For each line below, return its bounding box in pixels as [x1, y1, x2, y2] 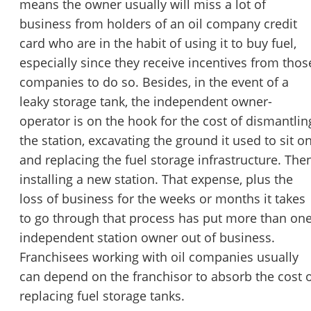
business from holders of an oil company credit [19, 15, 297, 33]
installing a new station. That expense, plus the [19, 171, 293, 188]
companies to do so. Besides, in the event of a [19, 74, 289, 91]
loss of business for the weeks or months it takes [19, 190, 305, 208]
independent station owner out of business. [19, 229, 275, 246]
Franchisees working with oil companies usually [19, 249, 299, 266]
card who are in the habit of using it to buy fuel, [19, 35, 296, 52]
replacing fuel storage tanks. [19, 287, 185, 305]
